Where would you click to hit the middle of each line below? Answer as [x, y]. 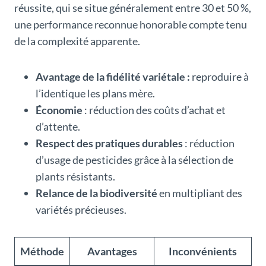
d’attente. [58, 126]
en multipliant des [200, 193]
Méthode [42, 251]
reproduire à [219, 76]
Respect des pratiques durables [109, 143]
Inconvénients [203, 251]
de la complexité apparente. [77, 41]
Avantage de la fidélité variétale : [113, 76]
